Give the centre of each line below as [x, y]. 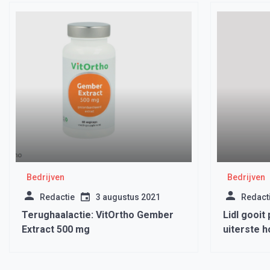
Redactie [57, 197]
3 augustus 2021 [128, 197]
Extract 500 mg [56, 229]
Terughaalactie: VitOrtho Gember [98, 215]
